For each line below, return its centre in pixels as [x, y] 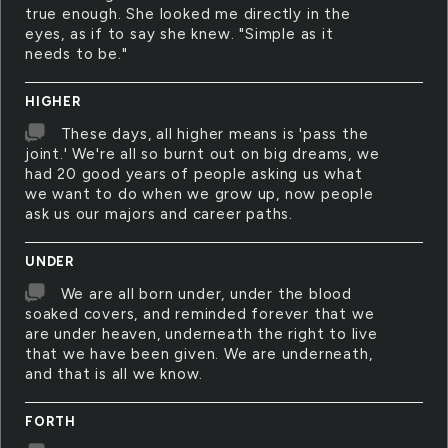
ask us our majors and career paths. [159, 214]
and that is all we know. [114, 374]
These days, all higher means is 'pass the [214, 134]
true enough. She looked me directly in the [188, 14]
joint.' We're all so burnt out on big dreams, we [202, 154]
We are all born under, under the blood [206, 294]
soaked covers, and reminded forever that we [200, 314]
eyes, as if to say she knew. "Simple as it [179, 34]
